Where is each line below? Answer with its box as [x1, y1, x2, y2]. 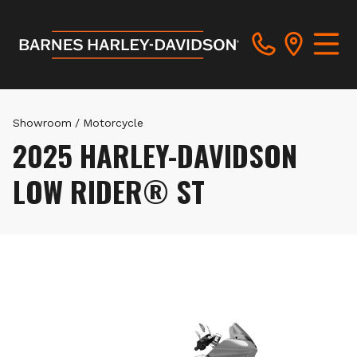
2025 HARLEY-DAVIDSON [13, 134, 297, 176]
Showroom [13, 116, 72, 129]
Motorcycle [83, 116, 143, 129]
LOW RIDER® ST [13, 170, 205, 212]
